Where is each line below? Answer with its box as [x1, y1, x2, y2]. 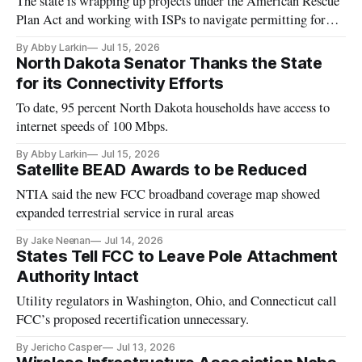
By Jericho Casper [16, 341, 103, 354]
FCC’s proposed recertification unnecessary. [16, 310, 250, 329]
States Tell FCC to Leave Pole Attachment [16, 246, 338, 267]
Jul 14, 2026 [104, 234, 163, 247]
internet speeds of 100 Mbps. [16, 117, 169, 136]
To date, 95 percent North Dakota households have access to [16, 99, 330, 117]
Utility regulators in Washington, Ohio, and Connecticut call [16, 292, 338, 310]
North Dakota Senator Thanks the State [16, 53, 322, 74]
